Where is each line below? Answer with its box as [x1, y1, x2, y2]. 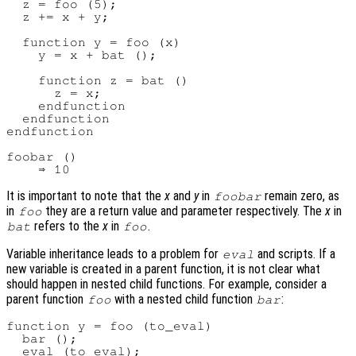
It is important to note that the [6, 188, 164, 203]
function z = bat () [6, 73, 189, 87]
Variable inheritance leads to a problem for [6, 246, 222, 261]
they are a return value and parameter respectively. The [42, 203, 326, 219]
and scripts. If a [254, 246, 336, 261]
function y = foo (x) [6, 35, 181, 48]
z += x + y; [6, 10, 110, 23]
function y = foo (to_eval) [6, 319, 213, 332]
